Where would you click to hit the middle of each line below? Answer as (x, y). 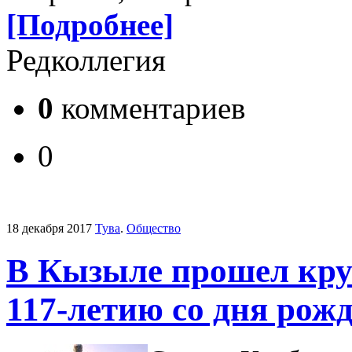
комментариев (149, 108)
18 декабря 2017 (49, 228)
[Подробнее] (90, 24)
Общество (154, 228)
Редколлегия (86, 60)
